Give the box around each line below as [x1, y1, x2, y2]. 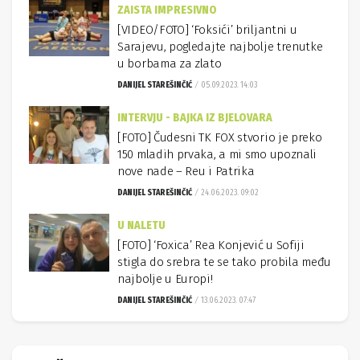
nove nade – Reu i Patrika [117, 164, 255, 178]
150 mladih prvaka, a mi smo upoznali [117, 147, 317, 162]
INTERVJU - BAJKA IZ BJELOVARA [117, 111, 272, 125]
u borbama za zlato [117, 56, 222, 71]
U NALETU [117, 219, 166, 232]
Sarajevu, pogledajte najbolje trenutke [117, 39, 323, 54]
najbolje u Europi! [117, 272, 213, 286]
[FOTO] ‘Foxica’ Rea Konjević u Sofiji [117, 238, 305, 252]
